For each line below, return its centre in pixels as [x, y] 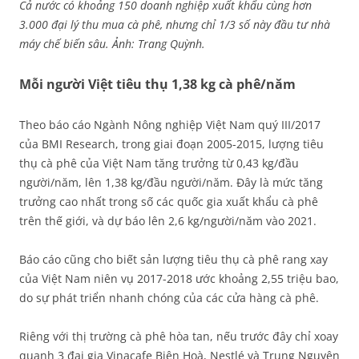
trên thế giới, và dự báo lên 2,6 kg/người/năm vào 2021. [168, 221]
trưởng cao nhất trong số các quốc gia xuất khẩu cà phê [169, 202]
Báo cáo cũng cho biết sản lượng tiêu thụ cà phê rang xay [173, 259]
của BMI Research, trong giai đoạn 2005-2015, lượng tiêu [171, 144]
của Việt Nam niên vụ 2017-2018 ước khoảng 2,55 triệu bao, [179, 278]
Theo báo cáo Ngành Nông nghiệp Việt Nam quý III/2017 [170, 125]
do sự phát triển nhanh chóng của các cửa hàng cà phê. [169, 298]
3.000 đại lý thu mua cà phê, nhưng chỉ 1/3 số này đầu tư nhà [175, 24]
